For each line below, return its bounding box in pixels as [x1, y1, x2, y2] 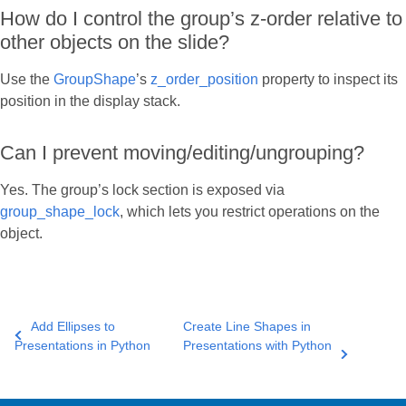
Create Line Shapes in [183, 319, 312, 334]
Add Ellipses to [30, 319, 115, 334]
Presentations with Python [183, 338, 333, 353]
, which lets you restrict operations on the [120, 204, 380, 220]
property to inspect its [258, 72, 398, 88]
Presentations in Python [14, 338, 150, 353]
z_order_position [150, 72, 258, 88]
